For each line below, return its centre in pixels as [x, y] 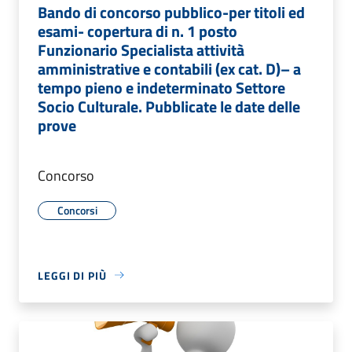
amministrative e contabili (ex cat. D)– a [169, 68]
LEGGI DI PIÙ [72, 275]
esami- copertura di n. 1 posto [137, 31]
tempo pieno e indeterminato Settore [161, 87]
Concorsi [77, 210]
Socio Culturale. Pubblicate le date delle [169, 106]
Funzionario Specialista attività [141, 49]
